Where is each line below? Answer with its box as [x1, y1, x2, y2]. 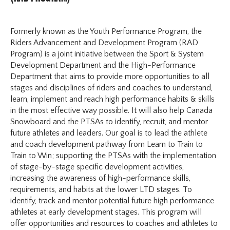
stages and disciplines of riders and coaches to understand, [10, 83, 213, 92]
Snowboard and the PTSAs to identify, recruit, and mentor [10, 117, 208, 126]
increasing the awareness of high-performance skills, [10, 173, 191, 183]
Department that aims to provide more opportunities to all [10, 71, 210, 81]
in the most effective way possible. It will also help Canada [10, 105, 213, 115]
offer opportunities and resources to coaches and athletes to [10, 218, 218, 228]
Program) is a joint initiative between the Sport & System [10, 49, 204, 59]
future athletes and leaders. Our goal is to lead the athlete [10, 128, 208, 138]
